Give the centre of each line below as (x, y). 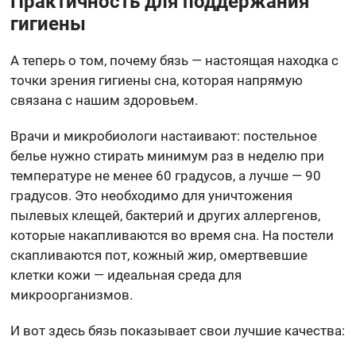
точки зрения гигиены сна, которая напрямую (157, 80)
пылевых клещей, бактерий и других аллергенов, (166, 215)
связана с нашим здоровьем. (104, 100)
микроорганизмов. (72, 294)
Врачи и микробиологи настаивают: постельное (164, 135)
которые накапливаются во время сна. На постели (172, 235)
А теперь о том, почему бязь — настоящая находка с (175, 60)
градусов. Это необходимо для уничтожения (152, 195)
